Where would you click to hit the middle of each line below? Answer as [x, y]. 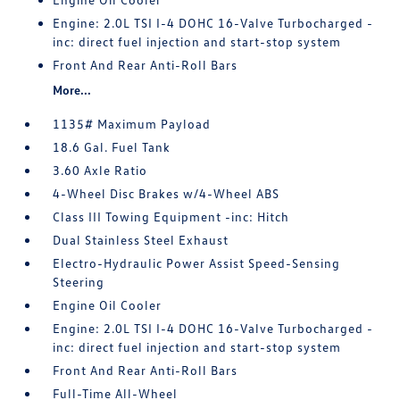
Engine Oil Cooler [108, 305]
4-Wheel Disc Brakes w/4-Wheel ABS [167, 194]
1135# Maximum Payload [132, 124]
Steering [79, 282]
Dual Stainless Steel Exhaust [141, 240]
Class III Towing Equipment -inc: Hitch [171, 217]
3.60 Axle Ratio [100, 171]
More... [72, 90]
